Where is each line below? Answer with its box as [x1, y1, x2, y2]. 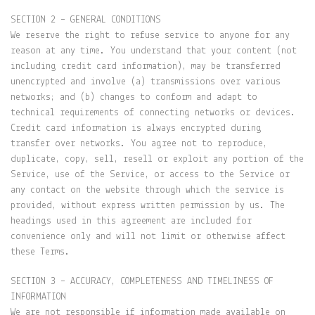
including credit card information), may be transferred [11, 61, 281, 72]
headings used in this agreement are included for [11, 216, 252, 226]
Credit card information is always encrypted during [11, 123, 262, 134]
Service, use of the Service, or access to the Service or [11, 169, 290, 180]
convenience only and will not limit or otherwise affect [11, 231, 285, 242]
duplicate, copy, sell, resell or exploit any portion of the [11, 154, 304, 165]
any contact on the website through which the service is [11, 185, 284, 195]
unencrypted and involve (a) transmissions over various [11, 77, 281, 87]
